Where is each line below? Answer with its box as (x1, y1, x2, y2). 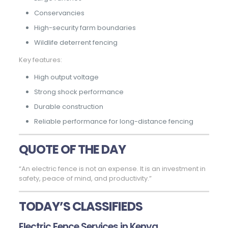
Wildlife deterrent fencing (34, 38, 118, 48)
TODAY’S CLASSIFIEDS (18, 198, 142, 215)
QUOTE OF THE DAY (18, 141, 126, 158)
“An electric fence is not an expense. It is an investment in (18, 164, 206, 174)
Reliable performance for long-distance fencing (34, 117, 193, 127)
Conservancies (34, 8, 84, 18)
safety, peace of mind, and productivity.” (18, 174, 152, 184)
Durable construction (34, 102, 103, 112)
